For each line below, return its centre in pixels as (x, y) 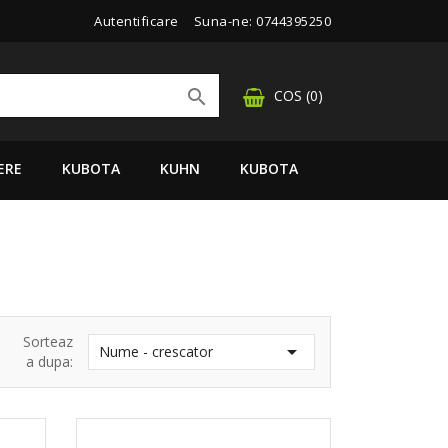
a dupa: (49, 361)
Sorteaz (47, 341)
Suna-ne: (224, 21)
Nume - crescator (155, 351)
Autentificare (136, 21)
